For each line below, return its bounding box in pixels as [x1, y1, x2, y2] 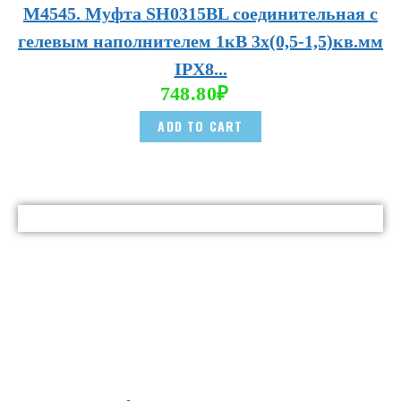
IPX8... [174, 59, 227, 80]
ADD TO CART [158, 116, 243, 136]
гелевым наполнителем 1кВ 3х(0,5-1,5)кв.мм [18, 31, 383, 52]
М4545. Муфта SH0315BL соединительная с [23, 4, 378, 24]
